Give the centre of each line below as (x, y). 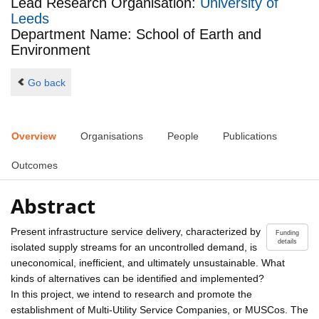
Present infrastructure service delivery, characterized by (136, 231)
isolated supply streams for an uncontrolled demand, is (134, 247)
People (183, 136)
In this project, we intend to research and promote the (131, 294)
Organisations (112, 136)
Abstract (53, 205)
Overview (34, 136)
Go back (46, 82)
